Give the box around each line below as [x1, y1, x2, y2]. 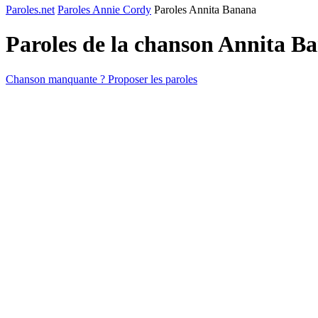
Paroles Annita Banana [154, 4, 256, 16]
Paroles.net [6, 4, 55, 16]
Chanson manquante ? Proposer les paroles [6, 72, 197, 85]
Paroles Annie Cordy [57, 4, 151, 16]
